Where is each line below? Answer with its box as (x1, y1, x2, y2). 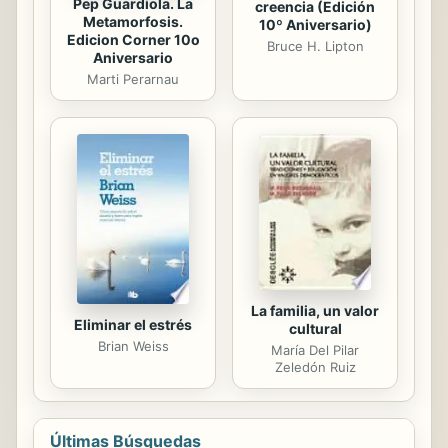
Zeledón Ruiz (274, 359, 356, 376)
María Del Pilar (271, 342, 359, 359)
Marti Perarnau (87, 70, 179, 87)
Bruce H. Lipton (266, 37, 364, 54)
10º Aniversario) (258, 15, 372, 33)
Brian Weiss (97, 338, 169, 355)
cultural (288, 320, 342, 338)
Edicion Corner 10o (66, 30, 200, 48)
